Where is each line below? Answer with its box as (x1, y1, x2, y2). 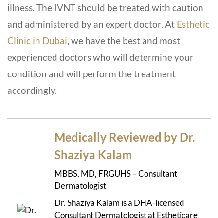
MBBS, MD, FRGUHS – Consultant (54, 168, 177, 179)
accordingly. (7, 85, 59, 96)
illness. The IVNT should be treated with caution (7, 2, 203, 14)
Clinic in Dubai (7, 35, 67, 47)
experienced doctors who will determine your (7, 52, 194, 63)
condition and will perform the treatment (7, 68, 176, 80)
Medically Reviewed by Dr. (54, 130, 195, 145)
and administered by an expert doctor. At (7, 18, 177, 30)
